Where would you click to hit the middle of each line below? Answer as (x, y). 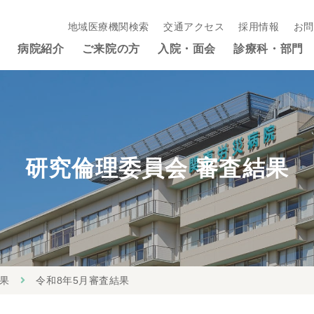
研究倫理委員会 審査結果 (157, 168)
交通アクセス (194, 27)
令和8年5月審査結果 (83, 280)
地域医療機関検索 (108, 27)
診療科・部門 (268, 49)
